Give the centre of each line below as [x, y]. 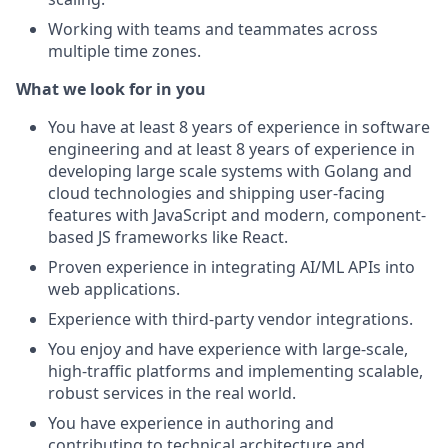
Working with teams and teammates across [213, 29]
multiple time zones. [124, 51]
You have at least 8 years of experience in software [239, 127]
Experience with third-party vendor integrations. [230, 319]
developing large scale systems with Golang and [230, 171]
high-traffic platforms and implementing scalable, [235, 371]
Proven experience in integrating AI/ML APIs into [231, 267]
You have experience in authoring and [191, 423]
